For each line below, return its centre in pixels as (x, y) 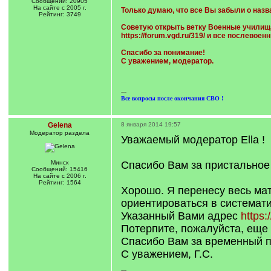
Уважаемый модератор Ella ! (193, 140)
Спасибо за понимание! (163, 53)
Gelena (60, 125)
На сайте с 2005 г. (60, 8)
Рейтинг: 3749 (60, 14)
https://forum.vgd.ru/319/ (163, 36)
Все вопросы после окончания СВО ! (172, 98)
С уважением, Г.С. (167, 254)
